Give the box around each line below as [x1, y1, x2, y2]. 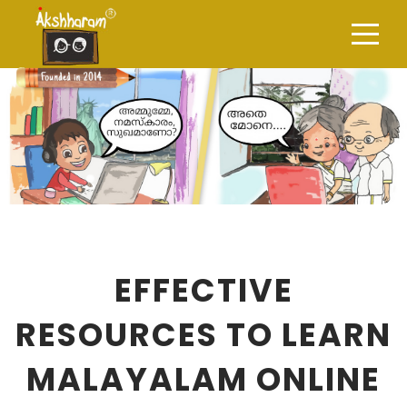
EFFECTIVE [114, 268, 293, 313]
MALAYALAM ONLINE [26, 357, 381, 402]
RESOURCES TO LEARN [15, 313, 392, 357]
